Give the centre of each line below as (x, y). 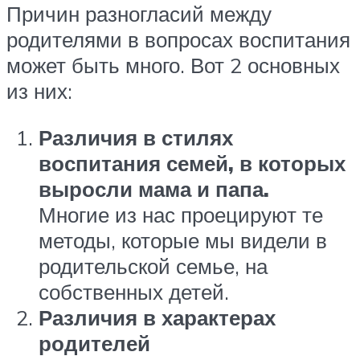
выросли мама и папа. (154, 188)
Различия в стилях (136, 137)
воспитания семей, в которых (192, 163)
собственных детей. (134, 291)
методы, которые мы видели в (183, 240)
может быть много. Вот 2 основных (173, 65)
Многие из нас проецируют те (181, 214)
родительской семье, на (153, 266)
